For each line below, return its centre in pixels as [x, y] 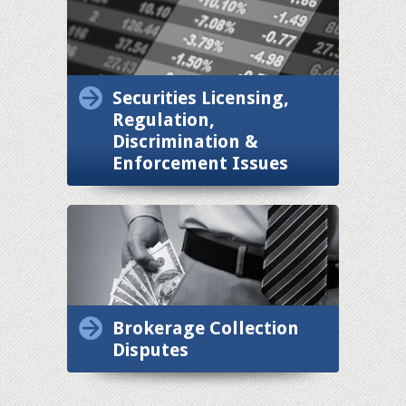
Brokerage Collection [206, 328]
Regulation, [164, 119]
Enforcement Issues [200, 163]
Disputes [150, 349]
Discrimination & [185, 141]
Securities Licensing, [201, 97]
